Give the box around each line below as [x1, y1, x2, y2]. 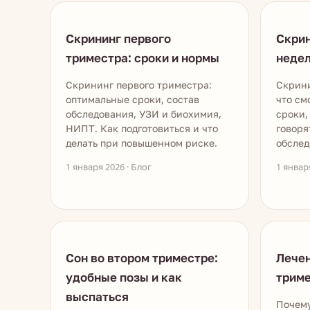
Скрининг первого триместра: [66, 78, 212, 91]
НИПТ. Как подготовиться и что [66, 122, 218, 135]
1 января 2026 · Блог [66, 161, 152, 173]
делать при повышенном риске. [66, 136, 217, 149]
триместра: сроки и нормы [66, 50, 219, 66]
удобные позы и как [66, 269, 182, 285]
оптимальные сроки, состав [66, 93, 199, 106]
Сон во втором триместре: [66, 250, 218, 266]
